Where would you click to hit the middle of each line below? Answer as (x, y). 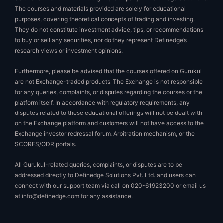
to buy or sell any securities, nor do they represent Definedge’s (101, 40)
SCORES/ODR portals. (46, 144)
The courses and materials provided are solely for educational (100, 8)
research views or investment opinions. (69, 50)
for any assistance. (106, 196)
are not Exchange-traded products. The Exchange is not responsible (109, 81)
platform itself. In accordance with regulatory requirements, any (102, 102)
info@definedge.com (51, 196)
